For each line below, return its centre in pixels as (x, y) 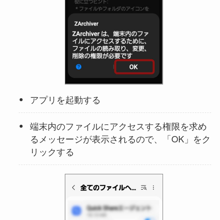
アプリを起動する (65, 99)
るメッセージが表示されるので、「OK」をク (120, 139)
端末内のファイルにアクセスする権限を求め (118, 126)
